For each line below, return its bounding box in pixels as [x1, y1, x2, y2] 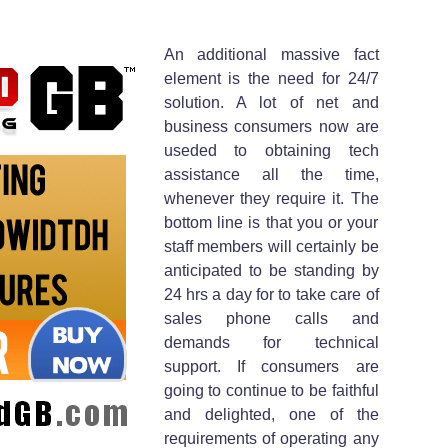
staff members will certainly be [163, 237, 379, 255]
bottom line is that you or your [163, 213, 379, 231]
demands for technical [163, 333, 379, 351]
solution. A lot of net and [163, 93, 379, 111]
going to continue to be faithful [163, 381, 379, 399]
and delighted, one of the [163, 405, 379, 423]
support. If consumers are [163, 357, 379, 375]
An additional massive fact [163, 45, 379, 63]
